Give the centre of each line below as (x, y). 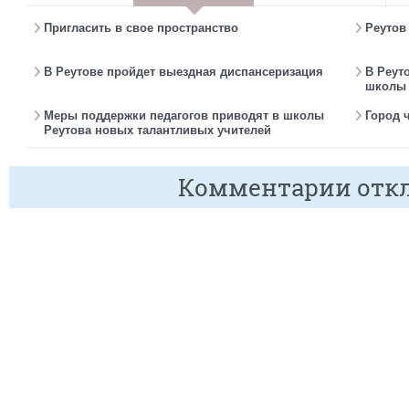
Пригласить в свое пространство (141, 28)
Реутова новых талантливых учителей (157, 130)
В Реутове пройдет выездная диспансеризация (184, 72)
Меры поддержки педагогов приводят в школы (184, 115)
